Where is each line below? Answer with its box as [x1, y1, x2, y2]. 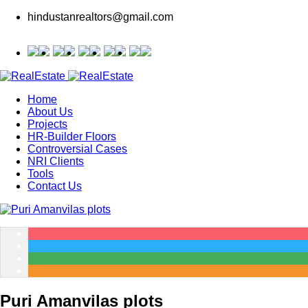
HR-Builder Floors [27, 131, 116, 142]
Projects [27, 118, 67, 130]
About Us [27, 106, 73, 118]
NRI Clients [27, 155, 84, 167]
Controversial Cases [27, 143, 127, 155]
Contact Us [27, 180, 82, 192]
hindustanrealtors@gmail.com [27, 11, 173, 23]
